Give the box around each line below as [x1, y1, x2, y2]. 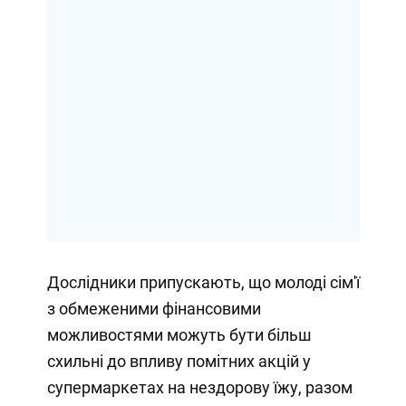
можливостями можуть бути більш [46, 324, 312, 344]
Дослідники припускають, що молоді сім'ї [46, 272, 360, 292]
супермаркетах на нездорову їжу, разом [46, 377, 353, 397]
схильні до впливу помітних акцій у [46, 351, 311, 371]
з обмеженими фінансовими [46, 298, 261, 318]
